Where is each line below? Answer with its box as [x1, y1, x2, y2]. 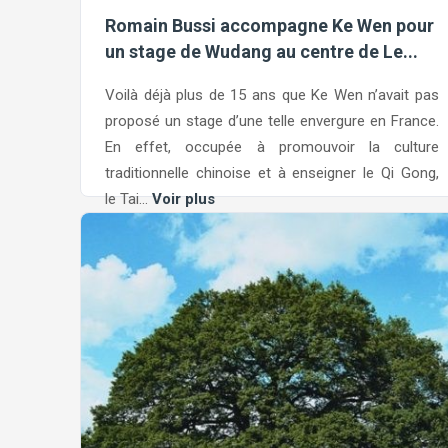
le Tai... [105, 189, 152, 208]
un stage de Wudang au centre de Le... [105, 41, 418, 62]
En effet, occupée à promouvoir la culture [105, 137, 439, 156]
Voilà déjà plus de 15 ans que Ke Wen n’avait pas [105, 85, 439, 104]
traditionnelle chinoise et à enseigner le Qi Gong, [105, 163, 439, 182]
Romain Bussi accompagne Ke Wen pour [105, 15, 434, 36]
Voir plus [152, 189, 215, 208]
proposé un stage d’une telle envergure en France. [105, 111, 439, 130]
